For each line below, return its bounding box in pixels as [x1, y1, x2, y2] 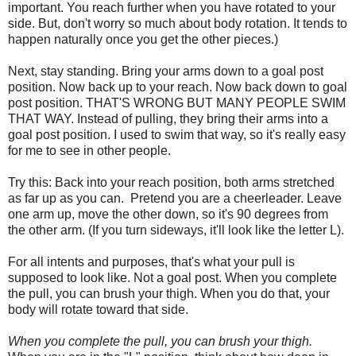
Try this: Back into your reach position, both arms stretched [8, 175, 335, 189]
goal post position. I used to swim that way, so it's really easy [8, 127, 346, 141]
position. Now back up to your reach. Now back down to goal [8, 79, 347, 94]
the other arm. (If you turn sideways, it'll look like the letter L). [8, 222, 344, 237]
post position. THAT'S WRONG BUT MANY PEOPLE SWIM [8, 95, 346, 110]
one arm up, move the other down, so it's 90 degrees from [8, 207, 328, 221]
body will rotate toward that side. [8, 302, 188, 316]
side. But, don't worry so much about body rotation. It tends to [8, 16, 347, 30]
